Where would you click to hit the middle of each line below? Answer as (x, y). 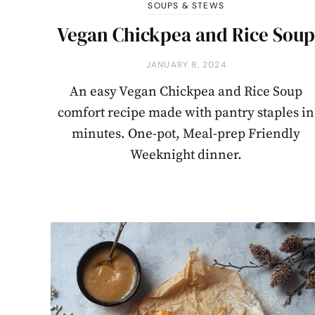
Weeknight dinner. (186, 155)
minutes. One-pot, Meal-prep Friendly (186, 134)
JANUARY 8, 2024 (186, 64)
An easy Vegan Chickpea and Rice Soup (186, 91)
